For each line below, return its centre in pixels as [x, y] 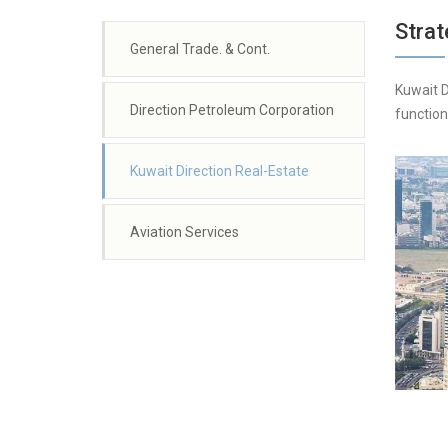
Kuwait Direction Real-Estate [219, 171]
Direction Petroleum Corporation [232, 110]
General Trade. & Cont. [200, 49]
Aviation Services [184, 232]
